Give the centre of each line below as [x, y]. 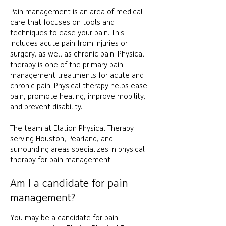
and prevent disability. [46, 107]
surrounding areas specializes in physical [77, 150]
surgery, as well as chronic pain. [64, 54]
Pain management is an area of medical [76, 12]
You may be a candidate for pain [64, 218]
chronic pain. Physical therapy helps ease [79, 86]
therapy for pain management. [62, 160]
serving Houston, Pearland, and [62, 139]
